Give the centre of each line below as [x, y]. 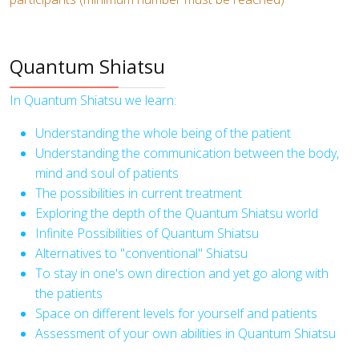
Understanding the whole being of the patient [163, 133]
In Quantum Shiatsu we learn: [93, 100]
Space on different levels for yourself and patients [176, 313]
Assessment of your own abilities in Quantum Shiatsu [186, 333]
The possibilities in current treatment [139, 193]
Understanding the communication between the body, [187, 153]
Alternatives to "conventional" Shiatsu [141, 253]
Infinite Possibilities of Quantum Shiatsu [147, 233]
